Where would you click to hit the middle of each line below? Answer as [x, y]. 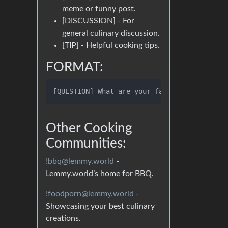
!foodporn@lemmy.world [90, 194]
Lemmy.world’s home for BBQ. [100, 174]
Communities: [86, 144]
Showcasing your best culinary [100, 206]
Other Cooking [89, 129]
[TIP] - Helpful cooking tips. [111, 46]
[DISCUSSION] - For [98, 21]
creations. [63, 219]
